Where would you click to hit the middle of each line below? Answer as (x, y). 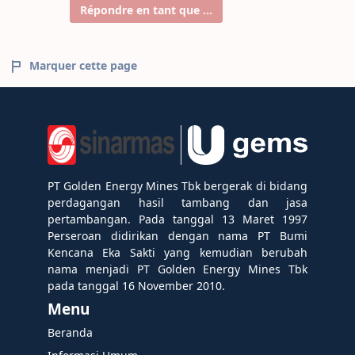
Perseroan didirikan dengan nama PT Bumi (177, 236)
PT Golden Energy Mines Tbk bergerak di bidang (177, 186)
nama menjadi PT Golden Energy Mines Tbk (177, 269)
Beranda (70, 333)
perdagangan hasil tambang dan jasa (177, 203)
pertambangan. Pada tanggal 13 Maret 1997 (177, 219)
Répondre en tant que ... (146, 10)
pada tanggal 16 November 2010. (136, 286)
